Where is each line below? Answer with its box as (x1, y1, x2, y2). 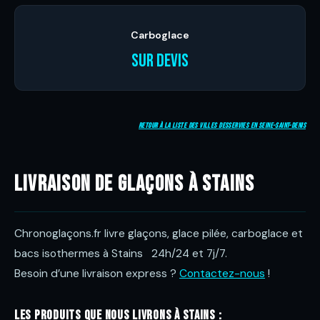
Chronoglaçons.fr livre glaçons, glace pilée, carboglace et (14, 226, 303, 241)
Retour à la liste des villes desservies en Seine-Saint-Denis (139, 121, 306, 130)
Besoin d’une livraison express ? (14, 266, 179, 281)
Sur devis (131, 50, 189, 72)
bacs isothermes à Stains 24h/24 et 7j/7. (14, 246, 227, 261)
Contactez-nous (179, 266, 265, 281)
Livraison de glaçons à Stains (14, 171, 255, 197)
